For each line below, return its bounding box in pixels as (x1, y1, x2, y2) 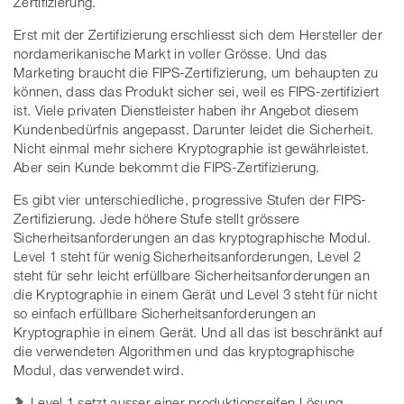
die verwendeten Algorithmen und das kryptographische (14, 343, 355, 360)
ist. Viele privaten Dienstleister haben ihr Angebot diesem (14, 102, 360, 119)
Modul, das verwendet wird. (14, 362, 184, 379)
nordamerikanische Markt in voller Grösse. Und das (14, 45, 327, 62)
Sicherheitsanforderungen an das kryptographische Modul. (14, 229, 372, 246)
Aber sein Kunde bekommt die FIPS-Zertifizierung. (14, 159, 320, 176)
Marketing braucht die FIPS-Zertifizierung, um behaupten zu (14, 64, 379, 81)
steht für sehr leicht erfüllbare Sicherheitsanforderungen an (14, 267, 370, 284)
